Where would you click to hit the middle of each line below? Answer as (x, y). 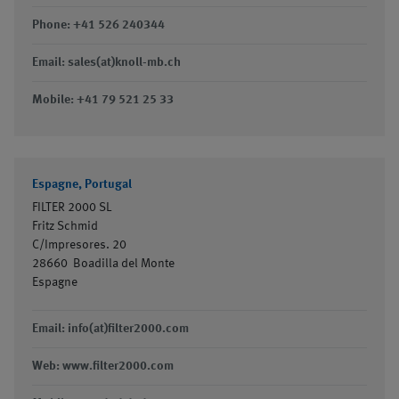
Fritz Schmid (65, 226)
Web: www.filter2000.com (103, 366)
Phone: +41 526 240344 (98, 25)
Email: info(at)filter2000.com (110, 329)
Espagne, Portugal (82, 184)
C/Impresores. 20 (79, 245)
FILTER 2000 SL (72, 208)
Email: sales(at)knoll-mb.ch (106, 62)
